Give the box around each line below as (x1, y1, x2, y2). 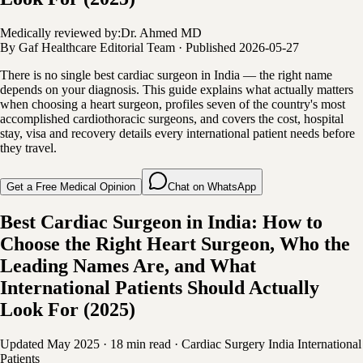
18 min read (110, 336, 171, 351)
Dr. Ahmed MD (121, 25, 202, 40)
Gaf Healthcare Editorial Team (19, 40, 175, 54)
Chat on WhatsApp (168, 180, 256, 193)
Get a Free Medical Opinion (6, 180, 135, 193)
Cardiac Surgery (181, 336, 265, 351)
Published (186, 40, 236, 54)
